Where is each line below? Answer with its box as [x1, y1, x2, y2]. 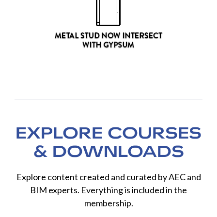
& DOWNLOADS [33, 141, 184, 162]
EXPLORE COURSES [15, 123, 201, 144]
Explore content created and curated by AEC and [16, 171, 201, 183]
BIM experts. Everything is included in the [30, 185, 187, 196]
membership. [84, 198, 133, 209]
